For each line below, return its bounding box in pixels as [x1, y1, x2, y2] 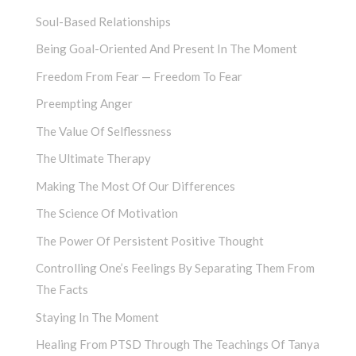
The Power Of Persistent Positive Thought [36, 233, 264, 248]
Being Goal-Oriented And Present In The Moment [36, 41, 297, 56]
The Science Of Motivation [36, 206, 178, 221]
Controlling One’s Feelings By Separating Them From [36, 261, 315, 276]
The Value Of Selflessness [36, 123, 172, 138]
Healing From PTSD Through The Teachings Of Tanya [36, 337, 319, 352]
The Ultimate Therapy [36, 151, 151, 166]
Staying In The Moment [36, 309, 159, 324]
